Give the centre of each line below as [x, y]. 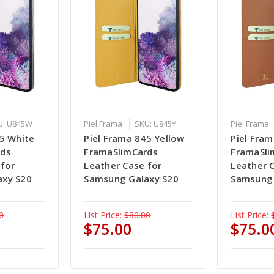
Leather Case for [123, 165]
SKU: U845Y [156, 124]
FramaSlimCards [121, 152]
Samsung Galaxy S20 [131, 179]
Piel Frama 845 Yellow [134, 139]
